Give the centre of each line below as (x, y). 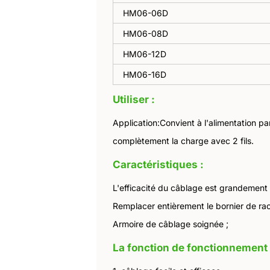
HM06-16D (145, 75)
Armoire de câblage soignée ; (171, 224)
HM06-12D (145, 54)
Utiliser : (134, 100)
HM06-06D (146, 13)
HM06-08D (146, 34)
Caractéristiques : (158, 165)
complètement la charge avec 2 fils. (183, 141)
